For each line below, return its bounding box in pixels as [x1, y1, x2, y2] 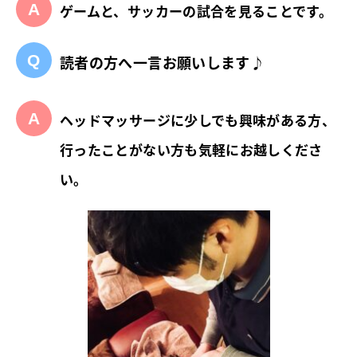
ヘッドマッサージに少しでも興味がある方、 [60, 110, 336, 131]
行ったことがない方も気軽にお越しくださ [60, 139, 323, 160]
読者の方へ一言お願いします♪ [60, 52, 265, 73]
